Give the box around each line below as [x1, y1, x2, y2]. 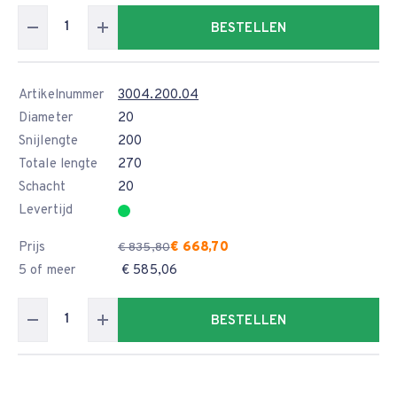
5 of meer [19, 262, 75, 279]
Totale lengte [19, 156, 98, 173]
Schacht [19, 179, 66, 196]
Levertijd [19, 202, 73, 219]
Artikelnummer [19, 87, 105, 104]
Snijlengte [19, 133, 78, 150]
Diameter [19, 110, 73, 127]
